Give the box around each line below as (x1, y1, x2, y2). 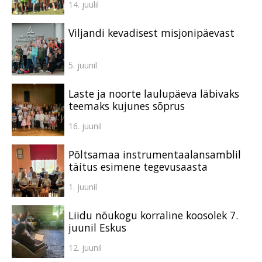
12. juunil (68, 242, 102, 253)
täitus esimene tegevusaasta (68, 159, 208, 174)
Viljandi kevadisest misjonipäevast (68, 25, 235, 40)
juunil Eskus (68, 220, 126, 235)
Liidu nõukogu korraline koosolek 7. (68, 208, 238, 222)
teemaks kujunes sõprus (68, 98, 185, 113)
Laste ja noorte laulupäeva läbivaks (68, 86, 239, 101)
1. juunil (68, 181, 97, 192)
